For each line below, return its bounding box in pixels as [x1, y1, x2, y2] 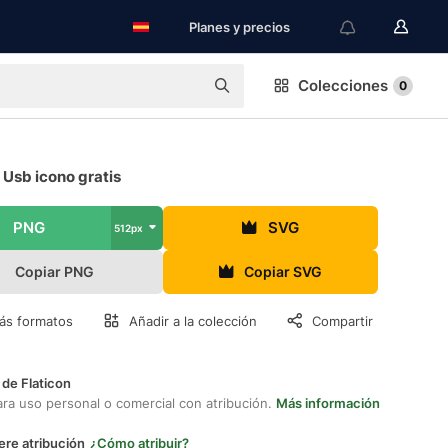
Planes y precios [189, 19, 290, 35]
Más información [276, 395, 380, 411]
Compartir [312, 313, 373, 329]
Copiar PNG [15, 263, 95, 280]
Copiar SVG [244, 263, 323, 280]
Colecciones [298, 76, 388, 95]
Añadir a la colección [129, 313, 257, 329]
